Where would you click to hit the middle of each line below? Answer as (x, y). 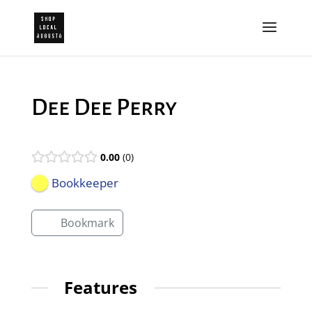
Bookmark (87, 223)
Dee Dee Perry (104, 107)
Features (101, 287)
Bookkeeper (85, 183)
